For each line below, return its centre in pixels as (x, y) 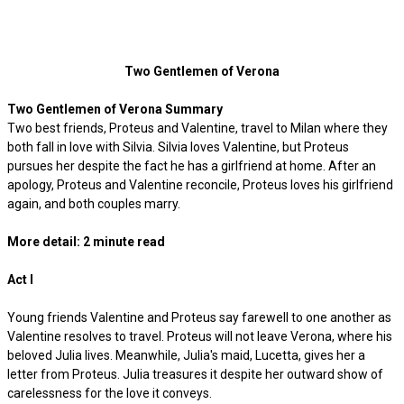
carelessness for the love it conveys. (110, 393)
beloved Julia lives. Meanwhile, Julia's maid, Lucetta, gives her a (186, 355)
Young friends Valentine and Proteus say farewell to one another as (199, 317)
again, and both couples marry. (94, 204)
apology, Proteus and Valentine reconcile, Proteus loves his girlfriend (200, 185)
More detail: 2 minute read (86, 242)
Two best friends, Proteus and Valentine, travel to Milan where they (197, 128)
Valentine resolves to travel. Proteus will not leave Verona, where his (200, 336)
